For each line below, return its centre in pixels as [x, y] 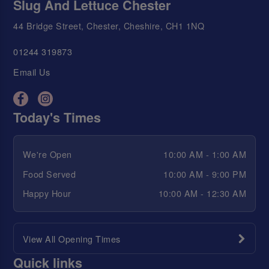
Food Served [49, 174]
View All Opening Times [71, 238]
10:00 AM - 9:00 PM [205, 174]
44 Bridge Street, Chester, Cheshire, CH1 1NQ [109, 26]
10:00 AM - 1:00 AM [205, 154]
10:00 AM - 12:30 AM [202, 193]
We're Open [47, 154]
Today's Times [57, 117]
